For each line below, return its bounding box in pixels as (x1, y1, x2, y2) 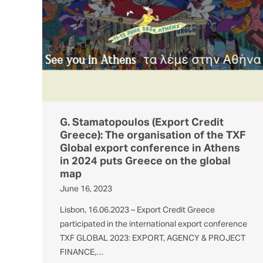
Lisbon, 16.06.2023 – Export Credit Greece (60, 206, 215, 215)
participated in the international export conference (60, 220, 247, 229)
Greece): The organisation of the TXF (60, 130, 246, 141)
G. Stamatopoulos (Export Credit (60, 117, 224, 129)
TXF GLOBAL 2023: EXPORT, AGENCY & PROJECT (60, 234, 245, 243)
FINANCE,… (60, 248, 103, 257)
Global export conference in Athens (60, 143, 240, 154)
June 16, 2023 (60, 185, 112, 194)
